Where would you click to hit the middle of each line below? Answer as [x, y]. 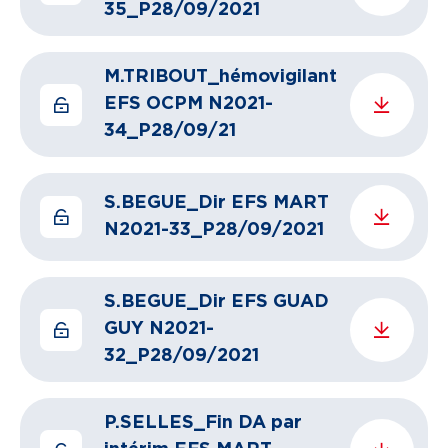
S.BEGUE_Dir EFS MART [216, 203]
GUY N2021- [159, 329]
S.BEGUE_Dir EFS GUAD [216, 302]
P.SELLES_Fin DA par [203, 423]
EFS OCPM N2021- [188, 104]
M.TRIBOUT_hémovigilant [220, 77]
